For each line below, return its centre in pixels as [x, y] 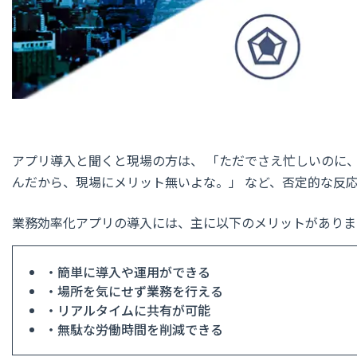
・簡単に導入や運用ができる [127, 271]
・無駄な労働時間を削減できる [134, 329]
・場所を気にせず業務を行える [134, 290]
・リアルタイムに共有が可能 [127, 310]
